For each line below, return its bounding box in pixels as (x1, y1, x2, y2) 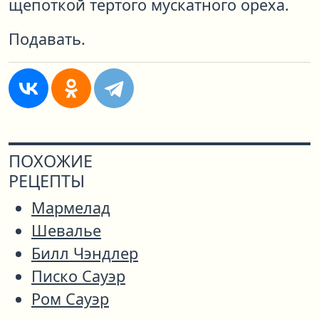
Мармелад (31, 197, 110, 219)
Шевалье (31, 220, 101, 241)
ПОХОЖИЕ (9, 150, 93, 173)
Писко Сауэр (31, 266, 125, 287)
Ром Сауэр (31, 288, 109, 310)
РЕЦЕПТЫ (9, 169, 85, 193)
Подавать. (9, 28, 85, 50)
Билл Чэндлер (31, 243, 138, 264)
